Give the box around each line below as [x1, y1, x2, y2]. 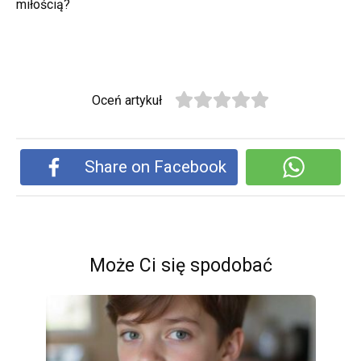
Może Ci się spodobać [89, 254, 272, 276]
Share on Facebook [85, 156, 227, 176]
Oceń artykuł [92, 93, 163, 109]
